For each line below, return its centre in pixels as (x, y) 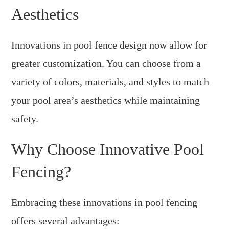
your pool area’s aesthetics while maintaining (106, 100)
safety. (25, 118)
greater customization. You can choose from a (106, 63)
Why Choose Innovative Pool (108, 149)
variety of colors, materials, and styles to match (110, 82)
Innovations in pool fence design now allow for (109, 45)
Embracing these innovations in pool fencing (105, 202)
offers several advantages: (66, 221)
